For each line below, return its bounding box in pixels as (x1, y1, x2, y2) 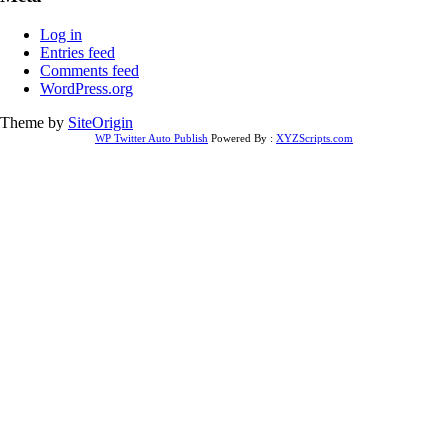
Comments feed (40, 62, 139, 79)
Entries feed (40, 44, 115, 61)
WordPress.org (40, 80, 133, 97)
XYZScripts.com (276, 132, 353, 144)
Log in (40, 26, 82, 43)
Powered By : (208, 132, 276, 144)
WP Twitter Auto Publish (95, 132, 208, 144)
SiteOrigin (68, 114, 133, 131)
